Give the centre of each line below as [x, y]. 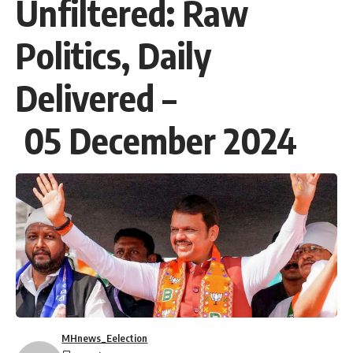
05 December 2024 [156, 140]
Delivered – [96, 97]
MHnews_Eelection [105, 338]
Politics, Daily [113, 55]
